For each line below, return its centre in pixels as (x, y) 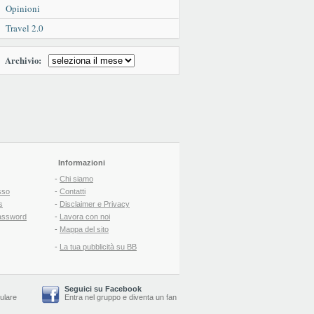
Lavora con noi (85, 216)
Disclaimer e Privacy (95, 204)
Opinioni (23, 8)
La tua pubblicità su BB (98, 246)
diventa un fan (153, 297)
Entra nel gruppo (93, 297)
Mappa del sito (84, 229)
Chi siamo (76, 178)
